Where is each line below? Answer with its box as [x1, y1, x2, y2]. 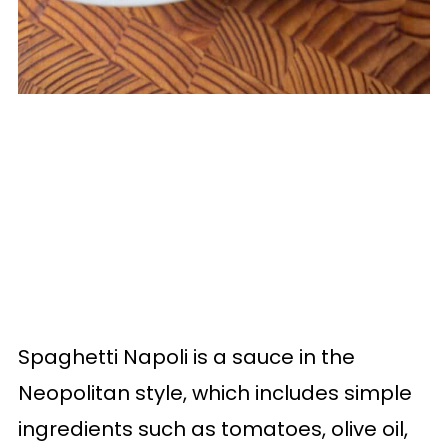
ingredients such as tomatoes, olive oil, [17, 415, 408, 443]
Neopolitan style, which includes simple [17, 379, 412, 407]
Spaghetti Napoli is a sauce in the [17, 343, 355, 371]
